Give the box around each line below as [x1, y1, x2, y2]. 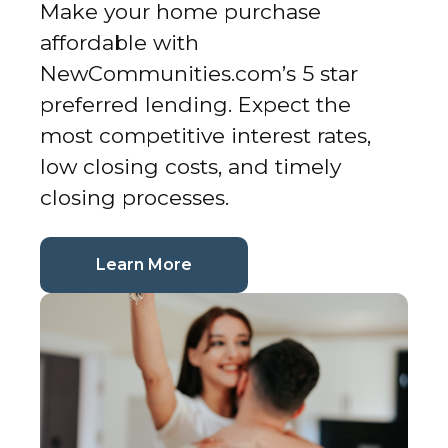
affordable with [40, 29, 199, 55]
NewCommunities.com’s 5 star [40, 60, 358, 86]
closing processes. [40, 184, 229, 210]
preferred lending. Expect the [40, 91, 351, 117]
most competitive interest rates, [40, 122, 371, 148]
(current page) [191, 253, 310, 273]
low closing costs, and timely [40, 153, 341, 179]
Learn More [96, 254, 192, 274]
